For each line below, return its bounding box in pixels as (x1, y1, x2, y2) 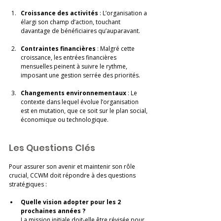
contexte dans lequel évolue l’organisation (21, 98, 140, 107)
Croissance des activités (21, 9, 98, 18)
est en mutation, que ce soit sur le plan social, (21, 107, 149, 115)
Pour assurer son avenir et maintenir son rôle (9, 162, 137, 171)
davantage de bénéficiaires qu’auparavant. (21, 27, 140, 36)
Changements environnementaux (21, 89, 126, 98)
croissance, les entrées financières (21, 53, 118, 62)
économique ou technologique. (21, 115, 109, 124)
